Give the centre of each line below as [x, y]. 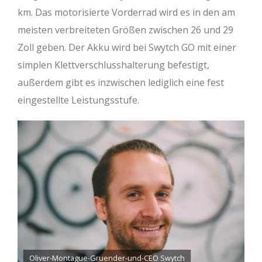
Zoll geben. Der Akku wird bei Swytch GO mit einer [127, 47]
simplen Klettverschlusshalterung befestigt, [113, 65]
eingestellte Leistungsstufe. [78, 100]
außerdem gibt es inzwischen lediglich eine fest [121, 82]
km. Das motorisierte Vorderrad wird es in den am [126, 12]
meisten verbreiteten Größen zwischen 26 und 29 [125, 30]
